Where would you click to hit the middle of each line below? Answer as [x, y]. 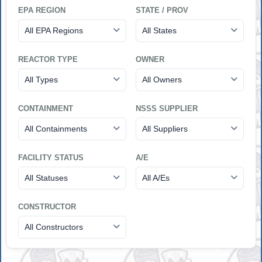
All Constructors [54, 227]
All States [159, 30]
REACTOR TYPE [48, 59]
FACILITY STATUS [51, 157]
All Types [42, 79]
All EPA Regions [54, 30]
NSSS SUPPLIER [166, 108]
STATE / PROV [162, 10]
